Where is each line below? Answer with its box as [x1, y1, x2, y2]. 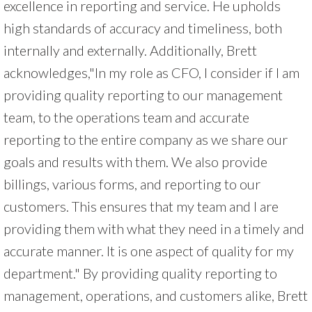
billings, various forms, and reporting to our [3, 175, 260, 192]
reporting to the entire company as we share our [3, 130, 288, 148]
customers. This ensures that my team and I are [3, 197, 279, 214]
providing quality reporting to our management [3, 86, 283, 103]
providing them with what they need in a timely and [3, 219, 304, 237]
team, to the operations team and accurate [3, 108, 249, 125]
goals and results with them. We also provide [3, 153, 267, 170]
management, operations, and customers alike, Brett [3, 286, 308, 304]
